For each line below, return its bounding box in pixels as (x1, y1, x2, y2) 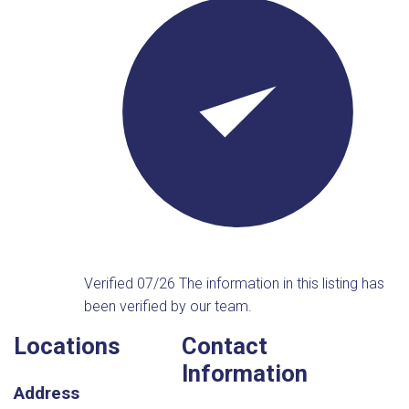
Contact (181, 331, 267, 360)
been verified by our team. (84, 297, 253, 315)
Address (14, 383, 79, 404)
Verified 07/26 (84, 274, 180, 292)
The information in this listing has (179, 274, 385, 292)
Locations (14, 331, 121, 360)
